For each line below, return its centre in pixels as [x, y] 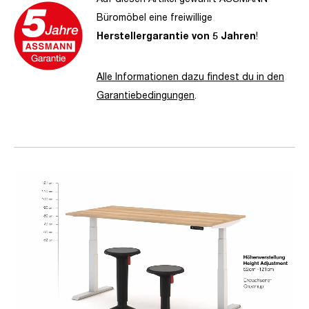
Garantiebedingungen [146, 95]
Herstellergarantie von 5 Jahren [176, 36]
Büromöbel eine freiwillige [154, 17]
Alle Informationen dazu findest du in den [190, 77]
